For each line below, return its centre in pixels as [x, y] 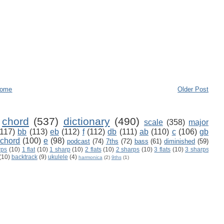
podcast [78, 141]
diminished [180, 141]
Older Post [193, 89]
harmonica [90, 157]
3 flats [162, 149]
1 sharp [60, 149]
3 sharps [197, 149]
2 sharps [128, 149]
